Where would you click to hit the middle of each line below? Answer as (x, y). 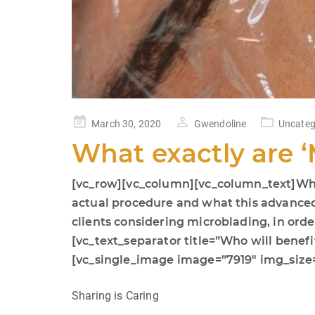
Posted (87, 122)
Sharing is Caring (115, 296)
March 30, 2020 (127, 124)
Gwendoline (220, 124)
